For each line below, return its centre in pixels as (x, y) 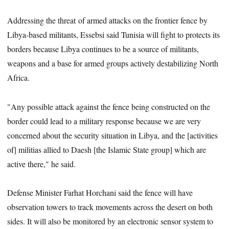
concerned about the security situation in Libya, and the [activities (113, 135)
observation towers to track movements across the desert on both (110, 207)
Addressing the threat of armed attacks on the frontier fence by (108, 20)
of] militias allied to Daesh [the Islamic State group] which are (107, 149)
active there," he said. (42, 164)
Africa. (19, 77)
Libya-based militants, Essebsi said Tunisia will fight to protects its (114, 34)
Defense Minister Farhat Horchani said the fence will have (100, 193)
